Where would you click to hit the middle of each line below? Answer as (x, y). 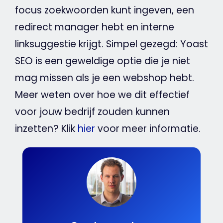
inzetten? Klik (46, 129)
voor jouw (40, 112)
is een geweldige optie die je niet (111, 61)
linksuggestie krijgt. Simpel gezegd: (97, 44)
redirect (33, 27)
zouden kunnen (132, 112)
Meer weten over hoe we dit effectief (102, 95)
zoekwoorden (76, 10)
